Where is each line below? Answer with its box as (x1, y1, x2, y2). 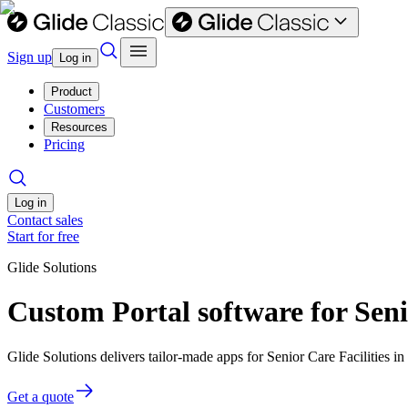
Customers (44, 101, 105, 117)
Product (51, 85, 92, 98)
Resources (51, 120, 107, 134)
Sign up (7, 49, 52, 65)
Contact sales (7, 212, 83, 228)
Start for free (7, 229, 79, 244)
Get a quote (7, 388, 74, 404)
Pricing (44, 137, 85, 152)
